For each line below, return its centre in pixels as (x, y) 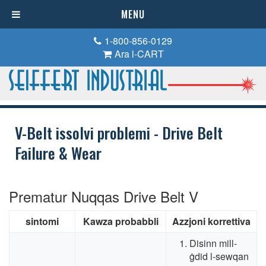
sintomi (42, 221)
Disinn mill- (213, 243)
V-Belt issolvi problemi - (88, 133)
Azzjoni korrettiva (211, 221)
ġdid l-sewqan (219, 256)
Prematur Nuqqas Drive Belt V (104, 197)
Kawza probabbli (121, 221)
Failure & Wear (58, 153)
